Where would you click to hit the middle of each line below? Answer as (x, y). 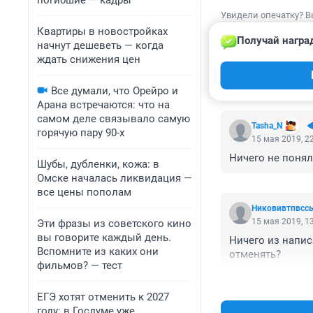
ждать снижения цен (89, 59)
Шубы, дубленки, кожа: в (98, 164)
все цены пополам (84, 192)
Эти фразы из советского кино (114, 224)
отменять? (255, 255)
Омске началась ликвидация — (115, 178)
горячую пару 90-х (81, 133)
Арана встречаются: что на (103, 105)
